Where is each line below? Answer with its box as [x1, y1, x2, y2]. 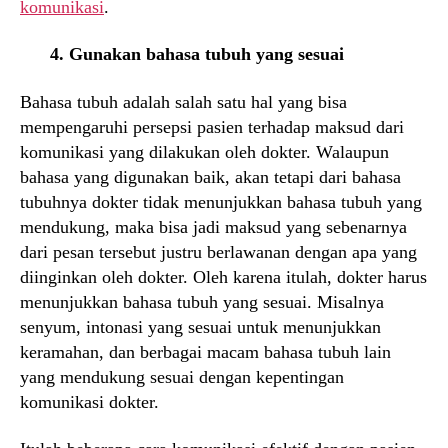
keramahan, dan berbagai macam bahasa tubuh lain [20, 341, 391, 362]
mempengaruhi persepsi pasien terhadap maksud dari [20, 116, 404, 137]
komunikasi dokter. [20, 391, 159, 412]
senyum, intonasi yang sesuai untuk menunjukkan [20, 316, 381, 337]
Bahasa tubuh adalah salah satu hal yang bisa [20, 91, 347, 112]
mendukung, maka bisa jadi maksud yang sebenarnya [20, 216, 407, 237]
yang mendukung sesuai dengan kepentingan [20, 366, 344, 387]
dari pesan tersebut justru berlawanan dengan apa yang [20, 241, 417, 262]
